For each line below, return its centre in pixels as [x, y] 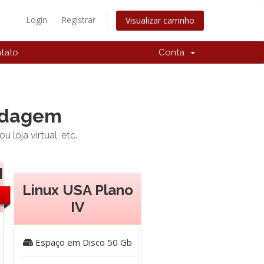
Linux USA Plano [77, 190]
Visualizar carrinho [160, 21]
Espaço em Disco [69, 242]
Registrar [78, 20]
